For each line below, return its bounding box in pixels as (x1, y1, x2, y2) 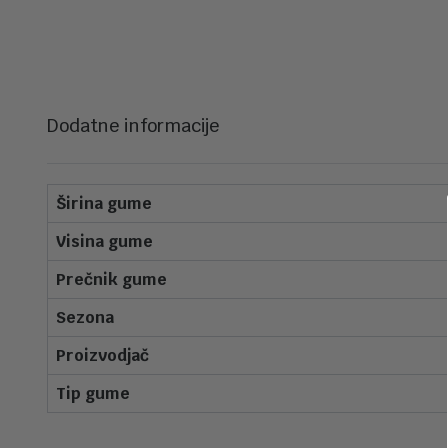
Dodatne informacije (47, 114, 220, 137)
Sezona (56, 307, 114, 328)
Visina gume (56, 231, 153, 252)
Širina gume (56, 193, 152, 214)
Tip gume (56, 383, 130, 404)
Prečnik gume (56, 269, 167, 290)
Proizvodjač (56, 345, 149, 366)
